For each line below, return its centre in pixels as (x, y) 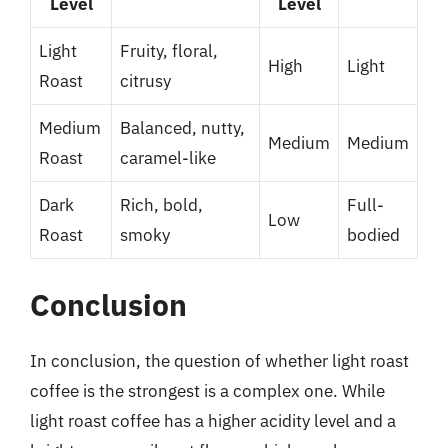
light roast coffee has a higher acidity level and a (213, 421)
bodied (373, 234)
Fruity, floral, (169, 50)
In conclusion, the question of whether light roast (219, 361)
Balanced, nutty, (182, 127)
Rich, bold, (161, 204)
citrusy (145, 80)
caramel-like (168, 157)
